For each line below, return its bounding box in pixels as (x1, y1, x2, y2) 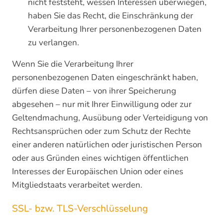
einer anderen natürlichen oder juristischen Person (12, 139, 202, 150)
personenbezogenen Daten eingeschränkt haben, (12, 72, 198, 83)
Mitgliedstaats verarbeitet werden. (12, 179, 142, 191)
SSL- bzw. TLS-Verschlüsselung (12, 202, 148, 215)
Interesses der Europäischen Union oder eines (12, 166, 183, 177)
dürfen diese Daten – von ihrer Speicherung (12, 85, 176, 97)
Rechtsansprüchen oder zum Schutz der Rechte (12, 125, 191, 137)
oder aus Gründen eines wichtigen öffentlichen (12, 152, 189, 164)
